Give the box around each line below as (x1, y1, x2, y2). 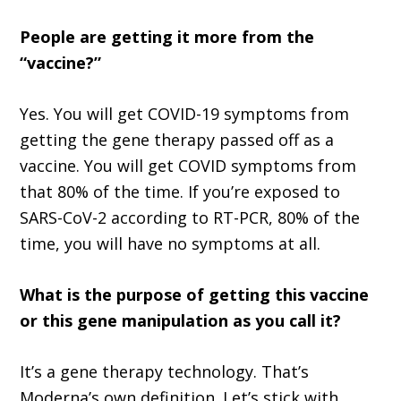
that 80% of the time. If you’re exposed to (20, 181, 341, 203)
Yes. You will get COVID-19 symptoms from (20, 103, 350, 125)
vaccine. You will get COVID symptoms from (20, 155, 357, 177)
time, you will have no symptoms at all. (20, 233, 321, 255)
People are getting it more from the (20, 26, 315, 48)
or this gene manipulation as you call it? (20, 310, 342, 332)
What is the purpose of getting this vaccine (20, 284, 370, 306)
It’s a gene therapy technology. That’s (20, 361, 310, 383)
